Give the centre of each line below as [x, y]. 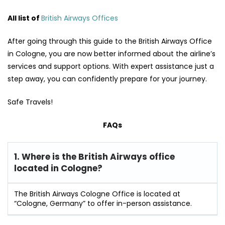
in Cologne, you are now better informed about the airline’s [111, 54]
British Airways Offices [80, 18]
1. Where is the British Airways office [94, 157]
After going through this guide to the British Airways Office [110, 41]
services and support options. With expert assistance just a [111, 67]
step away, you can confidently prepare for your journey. [108, 79]
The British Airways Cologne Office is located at [97, 194]
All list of [24, 18]
